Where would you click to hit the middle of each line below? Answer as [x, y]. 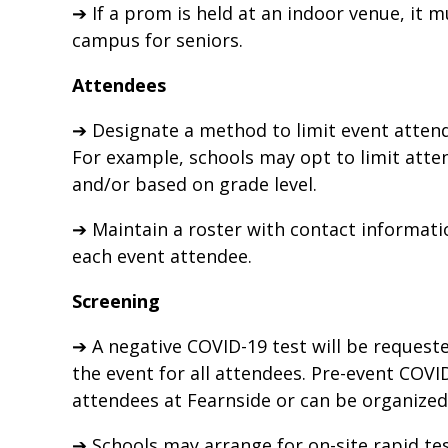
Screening [116, 301]
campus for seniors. [157, 40]
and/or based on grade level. [194, 184]
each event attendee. [162, 256]
